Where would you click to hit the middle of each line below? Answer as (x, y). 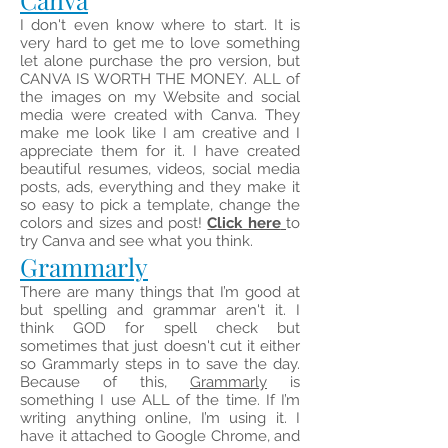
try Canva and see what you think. (138, 241)
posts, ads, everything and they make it (160, 187)
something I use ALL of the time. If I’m (160, 400)
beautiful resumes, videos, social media (160, 169)
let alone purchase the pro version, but (160, 61)
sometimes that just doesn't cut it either (160, 346)
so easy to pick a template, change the (160, 205)
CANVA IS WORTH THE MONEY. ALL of (160, 79)
